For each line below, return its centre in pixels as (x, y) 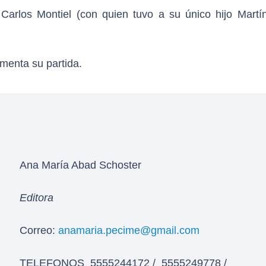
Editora (37, 198)
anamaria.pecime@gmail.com (129, 230)
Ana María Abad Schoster (80, 165)
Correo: (39, 230)
